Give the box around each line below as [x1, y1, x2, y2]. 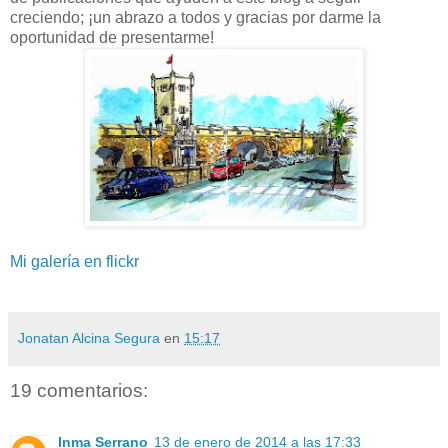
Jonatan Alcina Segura [18, 329, 160, 346]
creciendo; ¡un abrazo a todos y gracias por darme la [10, 8, 381, 26]
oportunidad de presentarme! [10, 28, 214, 46]
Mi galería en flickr [10, 252, 139, 270]
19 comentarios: [10, 379, 148, 401]
